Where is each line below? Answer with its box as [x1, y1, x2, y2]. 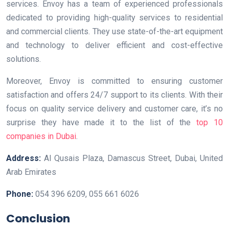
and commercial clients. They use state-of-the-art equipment [6, 27, 223, 37]
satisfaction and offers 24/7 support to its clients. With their [6, 90, 223, 100]
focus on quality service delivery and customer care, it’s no [6, 104, 223, 114]
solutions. [6, 54, 41, 64]
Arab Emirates [6, 167, 56, 177]
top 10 [196, 118, 223, 128]
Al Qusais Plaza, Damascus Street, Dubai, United [44, 153, 223, 164]
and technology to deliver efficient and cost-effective [6, 40, 223, 51]
